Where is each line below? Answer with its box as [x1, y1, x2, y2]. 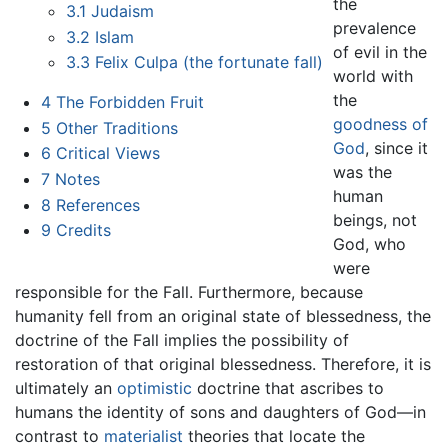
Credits [55, 220, 111, 241]
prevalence [333, 17, 417, 38]
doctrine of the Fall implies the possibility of [15, 329, 349, 350]
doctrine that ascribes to [192, 377, 384, 398]
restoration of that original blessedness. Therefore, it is [15, 353, 431, 374]
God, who [333, 233, 407, 254]
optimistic [117, 377, 192, 398]
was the [333, 161, 393, 182]
